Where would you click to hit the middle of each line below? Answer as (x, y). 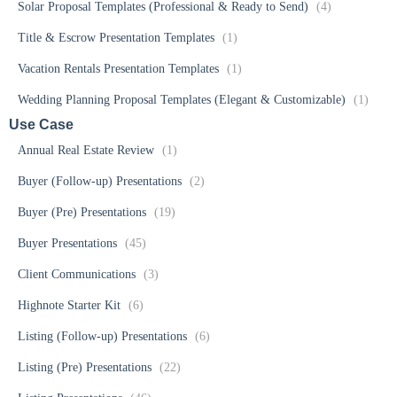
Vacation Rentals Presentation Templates (120, 69)
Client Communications (78, 275)
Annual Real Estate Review (88, 151)
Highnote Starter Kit (71, 306)
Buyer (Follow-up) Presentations (101, 182)
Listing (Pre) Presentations (86, 368)
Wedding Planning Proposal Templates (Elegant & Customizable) (183, 100)
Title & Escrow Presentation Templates (118, 38)
